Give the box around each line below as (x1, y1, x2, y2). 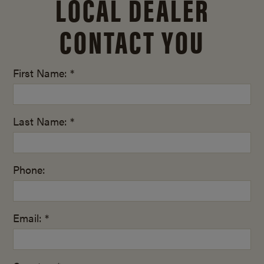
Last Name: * (13, 114, 75, 129)
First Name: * (13, 65, 75, 81)
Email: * (13, 210, 49, 226)
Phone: (13, 162, 46, 177)
